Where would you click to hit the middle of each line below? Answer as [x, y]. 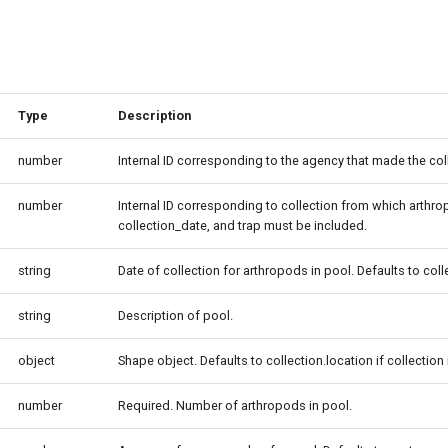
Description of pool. [175, 315]
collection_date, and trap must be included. [242, 225]
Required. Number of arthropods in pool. [235, 405]
